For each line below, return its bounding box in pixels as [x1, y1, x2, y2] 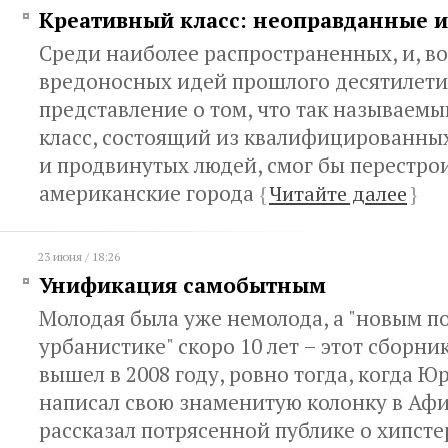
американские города [39, 179, 259, 207]
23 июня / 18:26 [38, 249, 120, 264]
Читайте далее [269, 180, 407, 207]
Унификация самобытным [39, 271, 326, 299]
